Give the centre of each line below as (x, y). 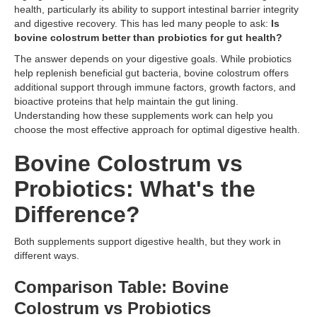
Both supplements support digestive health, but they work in (148, 241)
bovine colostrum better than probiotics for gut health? (148, 38)
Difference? (77, 214)
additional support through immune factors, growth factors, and (155, 87)
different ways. (47, 255)
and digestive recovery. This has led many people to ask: (143, 23)
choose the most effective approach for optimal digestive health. (157, 129)
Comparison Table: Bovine (121, 287)
